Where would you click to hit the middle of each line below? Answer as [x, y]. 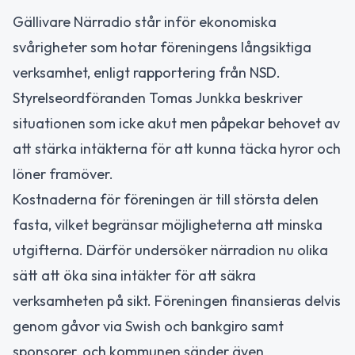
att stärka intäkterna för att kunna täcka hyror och [177, 149]
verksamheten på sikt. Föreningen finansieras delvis [177, 301]
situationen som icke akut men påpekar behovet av [176, 124]
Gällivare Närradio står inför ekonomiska [145, 22]
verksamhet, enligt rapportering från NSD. [147, 73]
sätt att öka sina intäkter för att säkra [134, 276]
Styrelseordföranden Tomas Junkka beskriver [158, 98]
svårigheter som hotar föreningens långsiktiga [162, 48]
